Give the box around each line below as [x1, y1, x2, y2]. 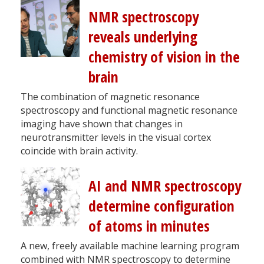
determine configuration [88, 195, 235, 216]
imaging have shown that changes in [21, 117, 183, 130]
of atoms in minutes [88, 215, 210, 236]
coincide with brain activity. [21, 144, 138, 157]
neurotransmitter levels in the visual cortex [21, 130, 211, 144]
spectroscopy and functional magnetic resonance [21, 103, 237, 117]
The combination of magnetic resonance [21, 90, 200, 103]
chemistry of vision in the [88, 46, 240, 67]
